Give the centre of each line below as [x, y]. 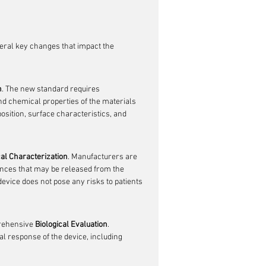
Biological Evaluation [71, 225]
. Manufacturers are [103, 157]
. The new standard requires [52, 89]
